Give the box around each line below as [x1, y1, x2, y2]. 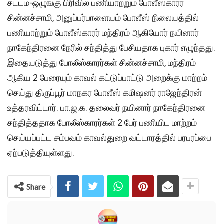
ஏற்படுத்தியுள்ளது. [7, 147, 74, 158]
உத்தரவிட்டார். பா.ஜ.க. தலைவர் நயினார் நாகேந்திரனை [7, 102, 205, 113]
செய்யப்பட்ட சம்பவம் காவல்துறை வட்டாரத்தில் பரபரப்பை [7, 132, 211, 143]
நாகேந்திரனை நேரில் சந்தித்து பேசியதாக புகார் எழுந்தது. [7, 42, 215, 53]
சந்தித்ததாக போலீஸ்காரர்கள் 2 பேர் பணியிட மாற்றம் [7, 117, 197, 128]
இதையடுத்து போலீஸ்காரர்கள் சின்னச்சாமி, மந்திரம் [7, 57, 196, 68]
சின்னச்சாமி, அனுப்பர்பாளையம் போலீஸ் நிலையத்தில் [7, 12, 199, 23]
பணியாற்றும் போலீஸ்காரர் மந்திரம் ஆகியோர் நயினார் [7, 27, 199, 38]
